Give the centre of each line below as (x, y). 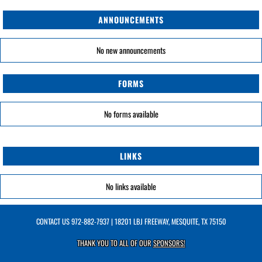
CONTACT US (54, 221)
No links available (131, 186)
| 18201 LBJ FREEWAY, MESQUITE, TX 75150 (168, 221)
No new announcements (131, 50)
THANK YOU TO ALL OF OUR (115, 243)
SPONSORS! (169, 243)
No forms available (131, 114)
